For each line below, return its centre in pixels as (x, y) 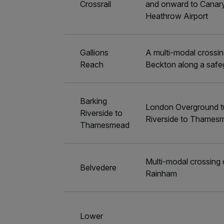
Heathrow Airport (177, 16)
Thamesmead (105, 125)
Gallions (94, 52)
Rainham (161, 173)
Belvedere (98, 167)
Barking (94, 101)
